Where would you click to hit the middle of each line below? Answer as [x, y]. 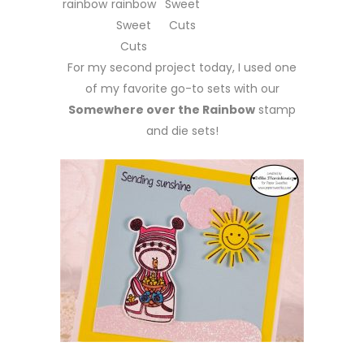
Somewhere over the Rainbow [162, 110]
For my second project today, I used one [182, 67]
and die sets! [182, 131]
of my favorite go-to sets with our [182, 89]
